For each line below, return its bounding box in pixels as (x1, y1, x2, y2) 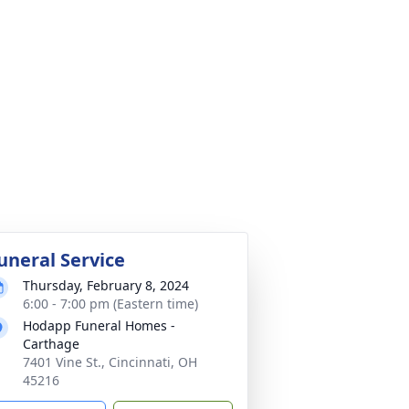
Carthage (23, 335, 79, 352)
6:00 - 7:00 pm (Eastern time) (23, 295, 198, 312)
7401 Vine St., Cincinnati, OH (23, 353, 197, 371)
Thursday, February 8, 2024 (23, 277, 189, 294)
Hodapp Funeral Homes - (23, 317, 175, 334)
